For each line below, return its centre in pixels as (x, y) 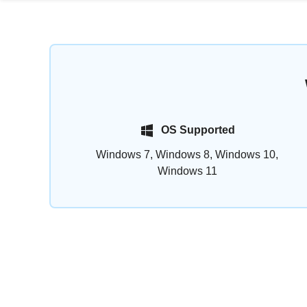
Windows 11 (187, 171)
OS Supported (198, 130)
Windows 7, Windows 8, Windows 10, (187, 155)
